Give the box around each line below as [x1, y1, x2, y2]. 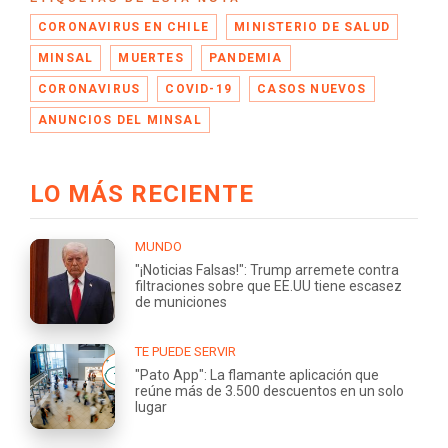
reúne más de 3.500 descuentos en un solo [135, 382, 404, 399]
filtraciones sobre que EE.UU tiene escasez [135, 277, 402, 294]
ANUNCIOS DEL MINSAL [38, 112, 202, 127]
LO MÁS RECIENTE [30, 179, 254, 208]
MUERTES [118, 50, 184, 65]
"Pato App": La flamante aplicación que [135, 366, 379, 383]
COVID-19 [165, 81, 233, 96]
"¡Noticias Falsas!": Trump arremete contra [135, 261, 399, 278]
